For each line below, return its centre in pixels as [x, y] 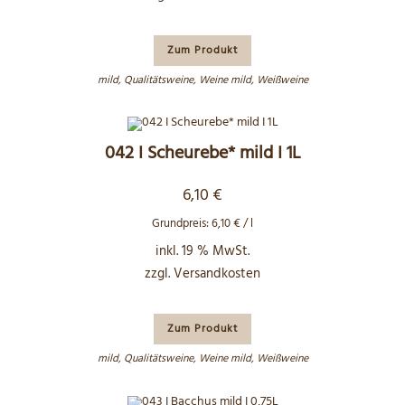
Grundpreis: [182, 224]
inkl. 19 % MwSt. [202, 251]
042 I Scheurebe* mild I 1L [202, 154]
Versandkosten [217, 274]
